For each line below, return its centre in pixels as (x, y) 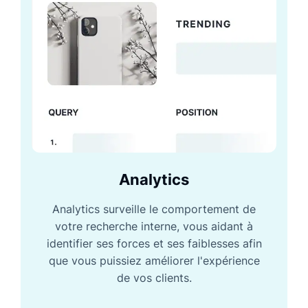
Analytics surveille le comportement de (154, 209)
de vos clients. (154, 277)
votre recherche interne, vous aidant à (154, 226)
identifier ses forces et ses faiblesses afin (154, 243)
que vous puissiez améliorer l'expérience (154, 260)
